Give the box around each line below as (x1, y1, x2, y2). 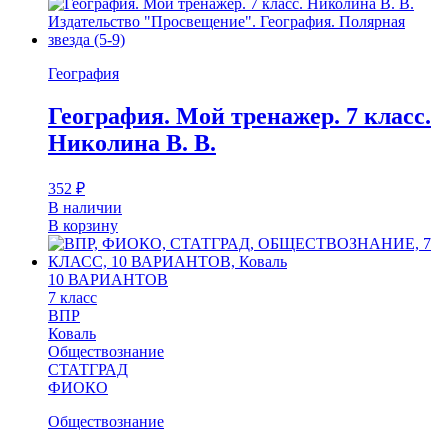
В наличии (48, 198, 122, 216)
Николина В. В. (48, 129, 216, 156)
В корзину (48, 216, 118, 234)
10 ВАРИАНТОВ (48, 270, 168, 288)
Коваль (48, 324, 96, 342)
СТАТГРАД (48, 360, 128, 378)
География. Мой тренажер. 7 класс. (48, 102, 431, 129)
